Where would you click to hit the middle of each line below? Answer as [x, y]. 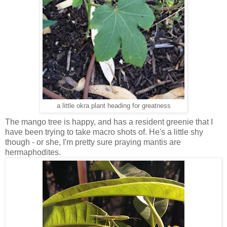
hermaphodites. [33, 153]
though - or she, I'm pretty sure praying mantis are [93, 142]
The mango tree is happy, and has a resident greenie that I [109, 122]
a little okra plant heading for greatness [113, 106]
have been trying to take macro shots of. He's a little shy [104, 132]
